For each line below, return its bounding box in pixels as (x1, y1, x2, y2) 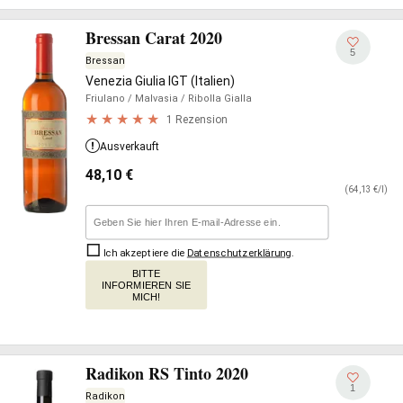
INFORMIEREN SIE (102, 279, 192, 291)
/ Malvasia (125, 93, 178, 104)
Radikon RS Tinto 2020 (85, 362, 248, 385)
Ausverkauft (100, 140, 159, 153)
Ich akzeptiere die (101, 246, 187, 259)
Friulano (85, 93, 125, 104)
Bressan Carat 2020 (85, 26, 222, 49)
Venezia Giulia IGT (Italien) (85, 74, 235, 88)
